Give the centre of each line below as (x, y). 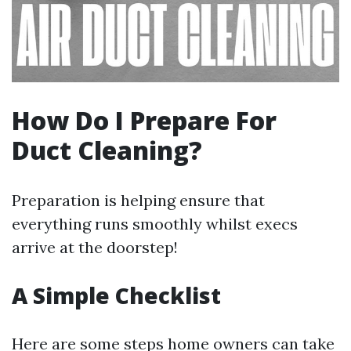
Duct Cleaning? (107, 150)
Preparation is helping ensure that (138, 200)
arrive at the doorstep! (95, 247)
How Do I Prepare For (144, 120)
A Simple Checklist (116, 295)
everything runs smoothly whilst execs (155, 223)
